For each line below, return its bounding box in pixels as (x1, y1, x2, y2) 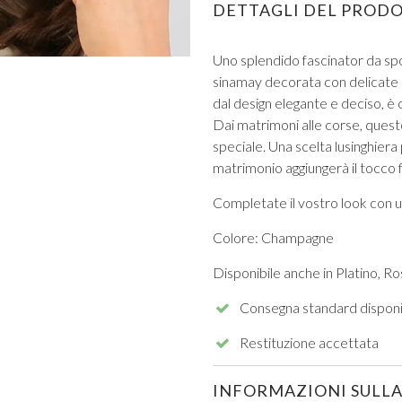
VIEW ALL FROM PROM (114, 137, 273, 154)
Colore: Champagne (212, 228, 334, 246)
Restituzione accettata (239, 333, 379, 351)
